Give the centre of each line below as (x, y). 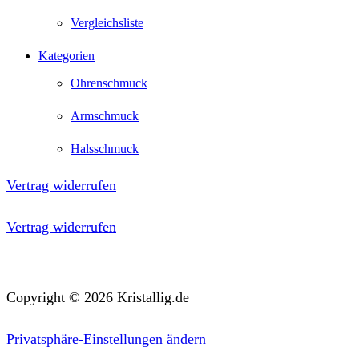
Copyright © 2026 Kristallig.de (98, 298)
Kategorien (67, 55)
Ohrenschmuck (109, 83)
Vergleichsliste (107, 22)
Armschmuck (105, 115)
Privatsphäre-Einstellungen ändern (106, 339)
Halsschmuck (105, 148)
